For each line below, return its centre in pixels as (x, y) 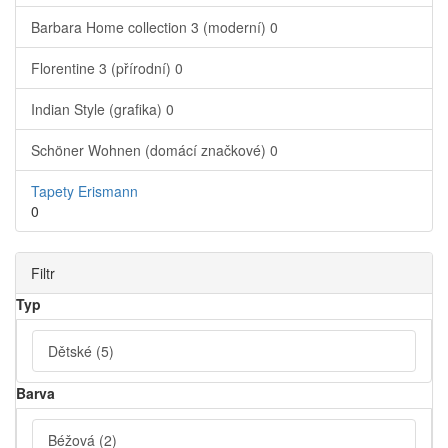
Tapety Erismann (84, 191)
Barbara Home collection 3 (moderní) (150, 27)
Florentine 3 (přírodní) (103, 68)
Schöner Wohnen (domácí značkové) (150, 150)
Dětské (72, 351)
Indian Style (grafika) (98, 109)
